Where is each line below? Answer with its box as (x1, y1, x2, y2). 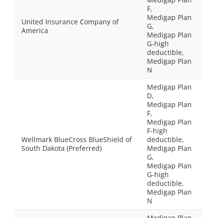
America (21, 26, 48, 35)
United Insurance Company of (21, 17, 119, 26)
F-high (147, 126, 167, 135)
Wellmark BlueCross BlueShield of (21, 135, 132, 144)
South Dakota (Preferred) (21, 144, 102, 153)
